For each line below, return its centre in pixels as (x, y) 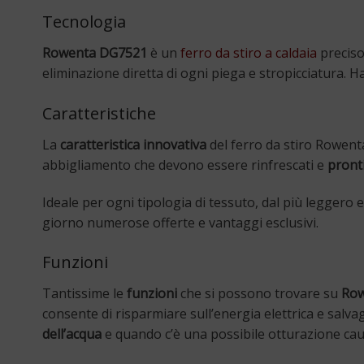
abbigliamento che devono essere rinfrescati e (185, 165)
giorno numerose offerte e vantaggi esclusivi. (180, 222)
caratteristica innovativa (133, 144)
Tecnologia (84, 21)
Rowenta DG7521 (95, 52)
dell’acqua (72, 334)
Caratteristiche (99, 113)
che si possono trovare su (259, 294)
